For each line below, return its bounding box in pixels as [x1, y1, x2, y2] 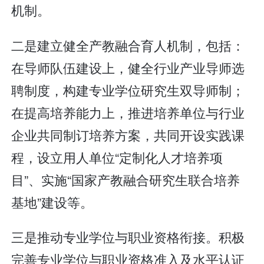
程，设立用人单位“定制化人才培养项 [11, 147, 223, 166]
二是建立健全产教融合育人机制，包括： [11, 35, 245, 54]
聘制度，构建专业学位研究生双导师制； [11, 80, 245, 99]
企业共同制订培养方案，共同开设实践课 [11, 125, 245, 144]
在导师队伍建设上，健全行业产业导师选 [11, 58, 245, 77]
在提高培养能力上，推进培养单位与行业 [11, 103, 245, 121]
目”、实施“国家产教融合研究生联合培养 [11, 170, 240, 189]
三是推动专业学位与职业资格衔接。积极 [11, 227, 245, 246]
